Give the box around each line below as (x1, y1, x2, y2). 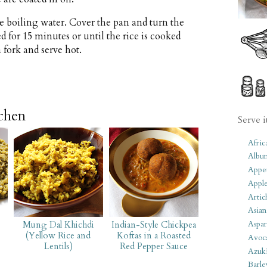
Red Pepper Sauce (119, 240, 188, 253)
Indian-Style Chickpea (111, 219, 196, 231)
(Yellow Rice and (26, 229, 91, 242)
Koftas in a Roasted (116, 229, 191, 242)
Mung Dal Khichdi (22, 219, 94, 231)
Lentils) (44, 240, 73, 253)
